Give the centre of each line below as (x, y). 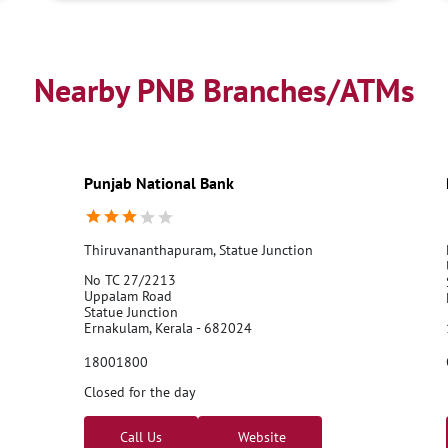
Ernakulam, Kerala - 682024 (167, 327)
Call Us (140, 436)
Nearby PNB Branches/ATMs (224, 89)
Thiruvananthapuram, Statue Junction (198, 249)
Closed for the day (139, 391)
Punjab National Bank (158, 182)
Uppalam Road (127, 295)
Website (259, 436)
